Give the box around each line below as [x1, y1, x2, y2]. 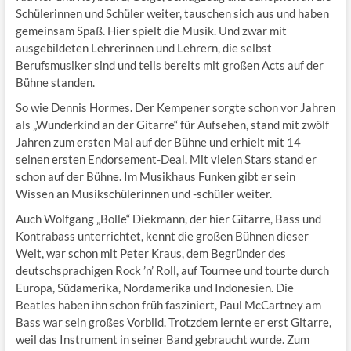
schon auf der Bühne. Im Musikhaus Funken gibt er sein [15, 169, 295, 184]
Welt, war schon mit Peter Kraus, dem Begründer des [15, 246, 286, 261]
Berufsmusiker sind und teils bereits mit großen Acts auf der [15, 58, 324, 73]
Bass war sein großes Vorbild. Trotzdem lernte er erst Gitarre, [15, 315, 331, 330]
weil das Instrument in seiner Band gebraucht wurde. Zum [15, 332, 309, 347]
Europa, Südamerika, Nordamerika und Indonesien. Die [15, 280, 294, 295]
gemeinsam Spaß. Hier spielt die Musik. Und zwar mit [15, 24, 287, 38]
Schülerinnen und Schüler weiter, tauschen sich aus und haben [15, 6, 329, 21]
